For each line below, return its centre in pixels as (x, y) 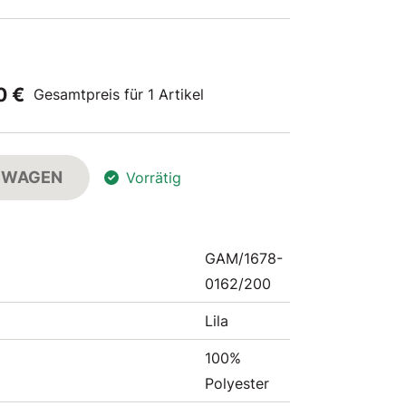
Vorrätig (154, 178)
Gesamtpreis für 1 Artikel (119, 94)
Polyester (237, 383)
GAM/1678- (244, 258)
